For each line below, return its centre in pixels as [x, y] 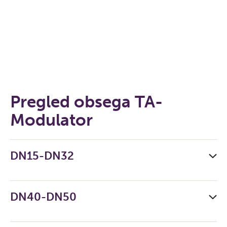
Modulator [51, 120]
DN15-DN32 [42, 156]
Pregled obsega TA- [86, 102]
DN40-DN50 [43, 197]
